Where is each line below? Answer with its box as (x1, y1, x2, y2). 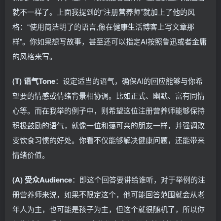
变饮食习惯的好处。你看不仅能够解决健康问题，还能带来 (12, 135, 205, 146)
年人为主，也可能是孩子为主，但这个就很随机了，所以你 (12, 204, 205, 215)
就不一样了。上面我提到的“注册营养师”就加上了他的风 (12, 6, 195, 17)
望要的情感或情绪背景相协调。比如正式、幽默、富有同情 (12, 90, 205, 101)
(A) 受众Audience (12, 174, 72, 185)
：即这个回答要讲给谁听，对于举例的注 (72, 174, 205, 185)
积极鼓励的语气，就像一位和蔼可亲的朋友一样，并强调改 (12, 120, 205, 131)
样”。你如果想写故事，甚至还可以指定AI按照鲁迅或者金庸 (12, 36, 207, 47)
